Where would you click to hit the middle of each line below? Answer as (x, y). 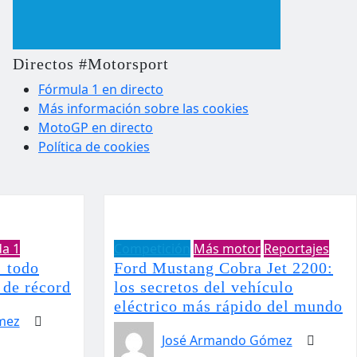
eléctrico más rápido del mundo (228, 306)
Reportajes (296, 249)
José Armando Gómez (227, 341)
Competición (152, 249)
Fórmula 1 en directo (101, 89)
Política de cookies (94, 147)
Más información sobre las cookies (143, 108)
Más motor (227, 249)
